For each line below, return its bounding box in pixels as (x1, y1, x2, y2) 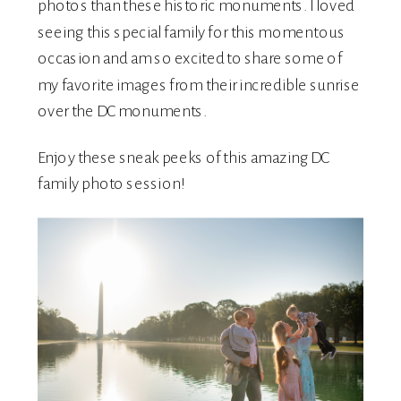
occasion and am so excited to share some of (38, 49, 343, 68)
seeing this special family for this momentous (38, 23, 345, 42)
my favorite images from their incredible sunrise (38, 76, 360, 94)
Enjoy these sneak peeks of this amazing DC (38, 149, 330, 167)
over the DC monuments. (38, 102, 207, 121)
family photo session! (38, 175, 184, 193)
